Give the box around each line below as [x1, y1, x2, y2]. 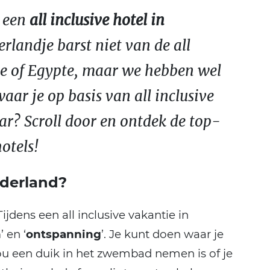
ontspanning [26, 227, 101, 241]
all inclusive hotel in [30, 10, 165, 30]
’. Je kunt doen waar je [101, 227, 224, 241]
